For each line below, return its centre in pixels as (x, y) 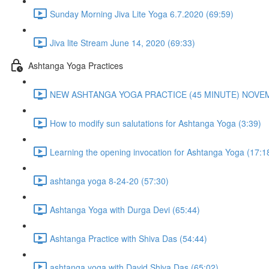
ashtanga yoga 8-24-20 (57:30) (109, 180)
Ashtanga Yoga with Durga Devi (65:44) (125, 209)
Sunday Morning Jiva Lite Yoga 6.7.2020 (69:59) (142, 14)
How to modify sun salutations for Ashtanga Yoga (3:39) (156, 123)
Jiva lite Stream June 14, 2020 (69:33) (122, 42)
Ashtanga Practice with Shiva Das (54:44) (128, 238)
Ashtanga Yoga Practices (76, 65)
